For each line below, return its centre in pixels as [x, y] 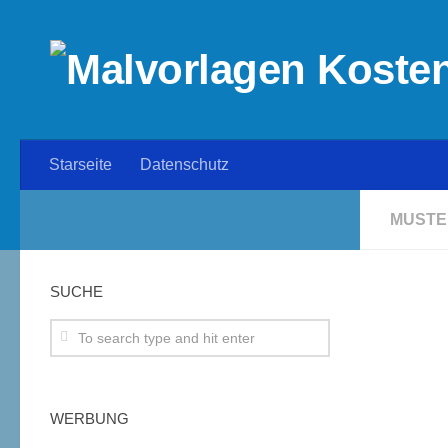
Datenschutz [184, 164]
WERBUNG [89, 418]
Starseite [80, 164]
